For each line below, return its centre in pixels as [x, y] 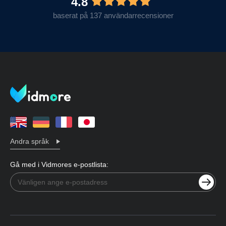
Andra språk [30, 142]
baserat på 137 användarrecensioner [113, 16]
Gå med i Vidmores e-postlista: [59, 165]
